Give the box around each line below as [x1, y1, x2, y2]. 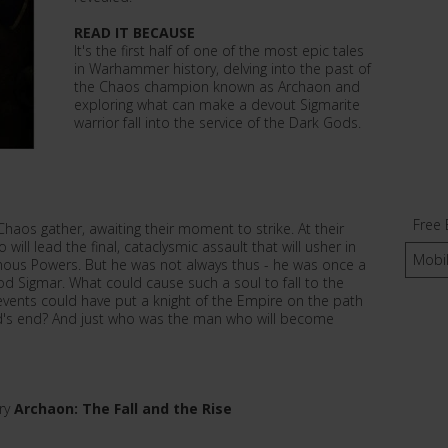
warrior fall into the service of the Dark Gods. [74, 113, 361, 132]
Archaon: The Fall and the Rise [14, 399, 232, 418]
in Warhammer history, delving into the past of [74, 59, 371, 78]
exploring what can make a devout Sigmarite [74, 95, 360, 114]
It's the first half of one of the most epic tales [74, 41, 364, 60]
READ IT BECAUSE [74, 23, 195, 42]
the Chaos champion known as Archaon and [74, 77, 360, 96]
